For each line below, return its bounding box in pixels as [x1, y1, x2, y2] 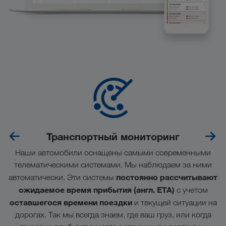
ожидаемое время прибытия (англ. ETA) [18, 184, 175, 195]
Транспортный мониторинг [46, 130, 180, 143]
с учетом [174, 185, 208, 195]
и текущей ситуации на [132, 197, 217, 207]
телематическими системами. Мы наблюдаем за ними [14, 159, 212, 169]
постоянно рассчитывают [116, 172, 217, 182]
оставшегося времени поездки [9, 197, 132, 207]
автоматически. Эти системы [9, 172, 116, 182]
